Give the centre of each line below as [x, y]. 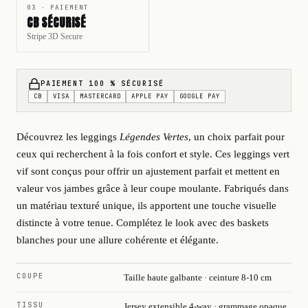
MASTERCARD [100, 96]
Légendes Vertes [154, 136]
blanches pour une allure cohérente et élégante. [118, 240]
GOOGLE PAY [199, 96]
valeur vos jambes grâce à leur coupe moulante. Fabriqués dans [153, 188]
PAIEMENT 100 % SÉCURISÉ [102, 84]
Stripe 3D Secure [54, 37]
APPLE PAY [150, 96]
